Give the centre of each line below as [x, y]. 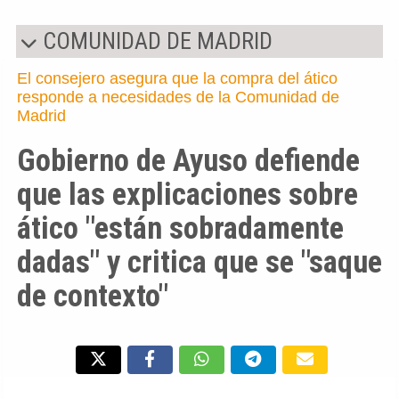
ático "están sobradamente [180, 228]
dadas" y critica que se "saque [199, 262]
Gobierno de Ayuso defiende [188, 161]
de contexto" [93, 296]
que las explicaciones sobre [187, 195]
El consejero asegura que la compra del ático [177, 79]
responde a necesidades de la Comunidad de [178, 98]
